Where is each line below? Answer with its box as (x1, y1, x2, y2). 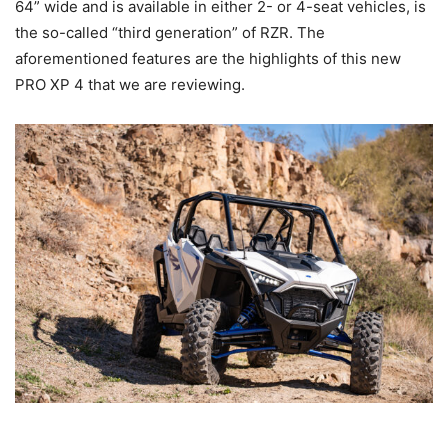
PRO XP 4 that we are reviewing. (15, 74, 245, 94)
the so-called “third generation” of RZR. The (15, 22, 325, 42)
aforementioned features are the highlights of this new (15, 48, 401, 68)
